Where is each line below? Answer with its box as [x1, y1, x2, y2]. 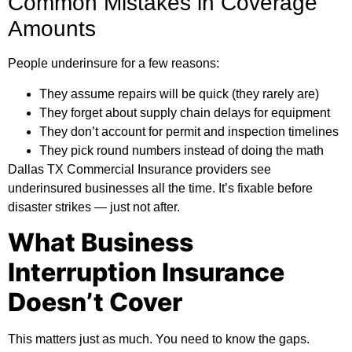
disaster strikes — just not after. [8, 200, 180, 214]
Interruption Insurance [8, 257, 284, 288]
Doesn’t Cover [8, 287, 182, 318]
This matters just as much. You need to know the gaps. [8, 332, 310, 346]
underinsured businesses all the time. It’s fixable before [8, 181, 313, 195]
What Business [8, 227, 193, 258]
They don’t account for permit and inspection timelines [39, 124, 339, 138]
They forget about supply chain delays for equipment [39, 105, 330, 119]
